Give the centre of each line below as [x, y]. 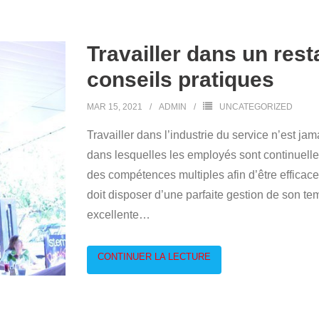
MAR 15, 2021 [114, 107]
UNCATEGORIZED [256, 107]
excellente [113, 215]
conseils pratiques [180, 79]
